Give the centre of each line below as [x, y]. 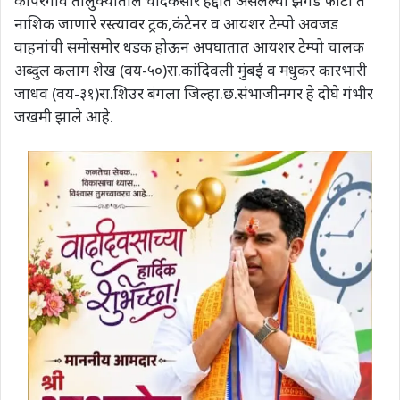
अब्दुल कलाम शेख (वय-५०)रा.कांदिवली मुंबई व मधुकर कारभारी [191, 70]
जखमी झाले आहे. [64, 116]
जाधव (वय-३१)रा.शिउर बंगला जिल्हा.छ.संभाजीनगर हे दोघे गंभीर [194, 93]
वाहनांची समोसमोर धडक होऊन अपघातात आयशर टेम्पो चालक [189, 46]
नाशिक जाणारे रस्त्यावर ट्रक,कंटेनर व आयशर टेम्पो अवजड [176, 23]
